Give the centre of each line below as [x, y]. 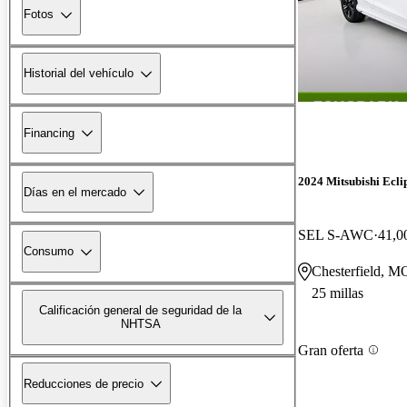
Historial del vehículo [79, 74]
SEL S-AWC [336, 235]
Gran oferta [331, 350]
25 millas [338, 293]
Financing [49, 133]
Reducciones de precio [84, 383]
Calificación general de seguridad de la [141, 311]
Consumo [49, 252]
